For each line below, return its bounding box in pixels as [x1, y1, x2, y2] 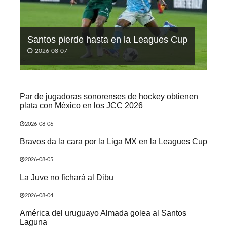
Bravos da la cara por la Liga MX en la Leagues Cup [20, 136, 207, 146]
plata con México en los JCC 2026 [20, 101, 143, 110]
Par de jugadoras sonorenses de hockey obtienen [20, 92, 198, 101]
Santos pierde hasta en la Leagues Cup [27, 34, 187, 45]
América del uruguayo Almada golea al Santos [20, 208, 186, 218]
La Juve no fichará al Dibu [20, 172, 113, 182]
